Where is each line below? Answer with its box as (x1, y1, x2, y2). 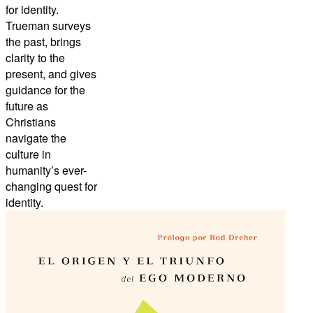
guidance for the (6, 82, 85, 99)
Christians (6, 114, 56, 131)
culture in (6, 146, 51, 163)
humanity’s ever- (6, 162, 87, 179)
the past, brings (6, 34, 81, 50)
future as (6, 98, 48, 115)
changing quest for (6, 178, 97, 195)
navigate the (6, 130, 66, 147)
